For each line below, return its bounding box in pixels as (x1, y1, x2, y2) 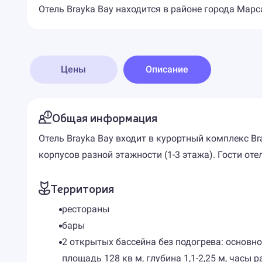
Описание (146, 64, 189, 75)
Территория (50, 180, 114, 196)
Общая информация (51, 109, 157, 125)
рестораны (61, 204, 109, 215)
